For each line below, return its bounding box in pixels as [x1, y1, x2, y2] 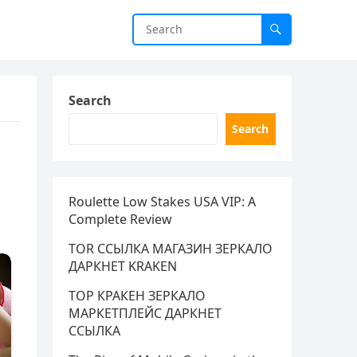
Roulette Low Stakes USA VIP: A [69, 193, 256, 210]
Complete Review [69, 210, 172, 228]
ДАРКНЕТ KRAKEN [69, 257, 177, 275]
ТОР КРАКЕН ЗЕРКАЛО [69, 287, 206, 304]
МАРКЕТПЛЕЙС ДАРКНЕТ [69, 304, 222, 322]
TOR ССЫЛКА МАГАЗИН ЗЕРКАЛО [69, 240, 273, 257]
